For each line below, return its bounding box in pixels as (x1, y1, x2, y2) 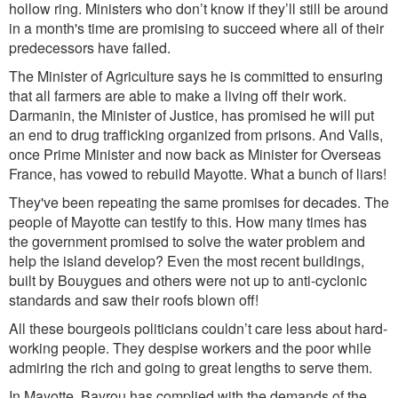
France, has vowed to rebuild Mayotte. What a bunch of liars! (9, 163, 386, 184)
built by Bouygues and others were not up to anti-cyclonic (9, 270, 367, 291)
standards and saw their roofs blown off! (9, 290, 259, 310)
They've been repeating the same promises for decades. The (9, 192, 389, 212)
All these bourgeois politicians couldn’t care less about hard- (9, 318, 387, 338)
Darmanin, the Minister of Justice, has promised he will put (9, 105, 374, 125)
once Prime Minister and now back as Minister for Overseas (9, 144, 381, 164)
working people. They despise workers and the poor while (9, 338, 371, 358)
